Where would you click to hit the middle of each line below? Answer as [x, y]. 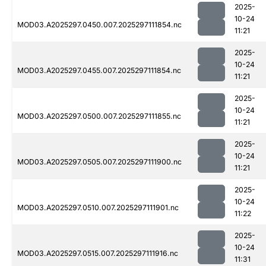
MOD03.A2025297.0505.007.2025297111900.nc [99, 162]
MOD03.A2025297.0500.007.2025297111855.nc [99, 116]
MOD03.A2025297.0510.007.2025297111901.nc [98, 208]
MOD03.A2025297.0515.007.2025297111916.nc [98, 254]
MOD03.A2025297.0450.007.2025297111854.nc [99, 25]
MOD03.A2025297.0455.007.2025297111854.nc [99, 71]
